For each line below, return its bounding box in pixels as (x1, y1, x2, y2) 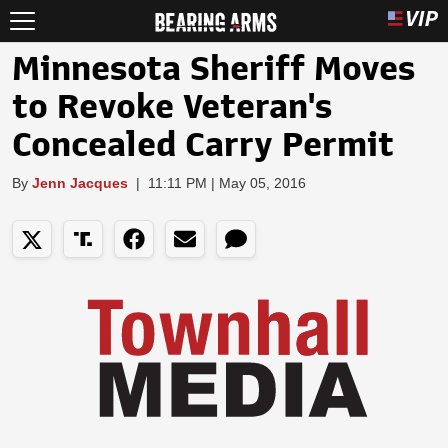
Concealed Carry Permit (12, 128, 394, 162)
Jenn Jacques (32, 175, 128, 191)
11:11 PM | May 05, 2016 (148, 175, 306, 191)
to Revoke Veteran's (12, 90, 332, 124)
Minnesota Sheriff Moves (12, 52, 415, 86)
